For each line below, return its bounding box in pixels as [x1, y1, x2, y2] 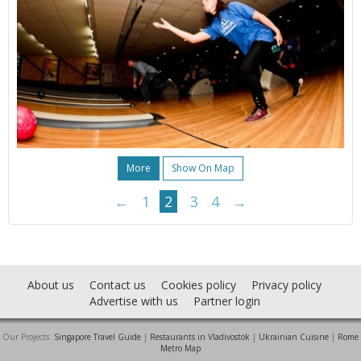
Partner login [193, 293, 260, 309]
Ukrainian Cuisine [259, 331, 329, 343]
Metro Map [160, 342, 201, 355]
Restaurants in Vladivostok [150, 331, 250, 343]
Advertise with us [89, 293, 178, 309]
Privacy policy [251, 277, 322, 293]
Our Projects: [2, 331, 54, 343]
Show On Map [172, 161, 234, 176]
